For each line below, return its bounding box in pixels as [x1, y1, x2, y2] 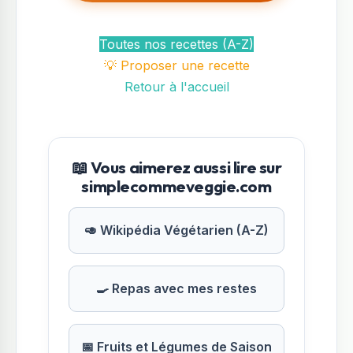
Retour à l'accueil [124, 78, 229, 95]
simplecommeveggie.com [81, 175, 272, 196]
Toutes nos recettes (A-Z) [99, 35, 254, 52]
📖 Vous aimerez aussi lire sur [71, 156, 282, 177]
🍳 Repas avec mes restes [96, 280, 257, 296]
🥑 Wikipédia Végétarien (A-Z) [84, 221, 269, 238]
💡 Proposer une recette [103, 57, 250, 73]
